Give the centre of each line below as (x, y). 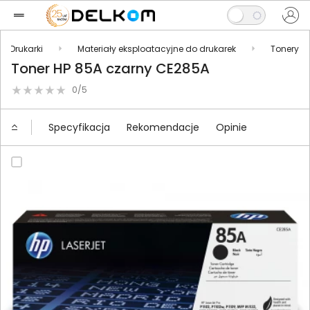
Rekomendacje (163, 127)
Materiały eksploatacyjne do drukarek (157, 48)
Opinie (231, 127)
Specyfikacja (79, 127)
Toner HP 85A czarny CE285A (110, 69)
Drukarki (26, 48)
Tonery (285, 48)
